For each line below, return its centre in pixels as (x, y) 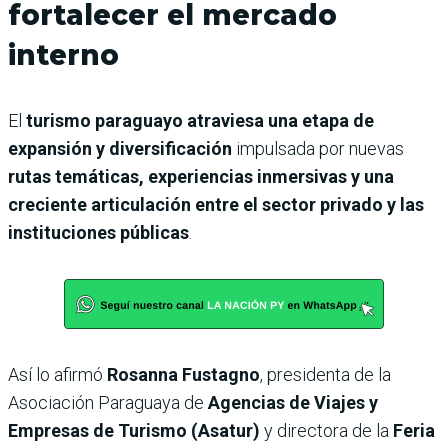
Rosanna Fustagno (183, 374)
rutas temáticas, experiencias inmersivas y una (201, 176)
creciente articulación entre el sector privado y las (216, 204)
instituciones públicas (98, 232)
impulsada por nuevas (318, 148)
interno (63, 54)
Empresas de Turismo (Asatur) (134, 430)
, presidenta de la (325, 374)
